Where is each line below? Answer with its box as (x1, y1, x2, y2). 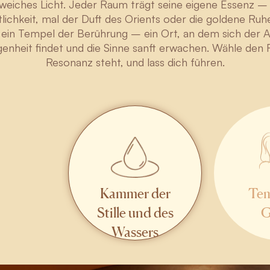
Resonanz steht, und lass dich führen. (45, 55, 225, 69)
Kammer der (99, 184, 171, 201)
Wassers (111, 223, 159, 240)
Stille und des (96, 204, 174, 221)
